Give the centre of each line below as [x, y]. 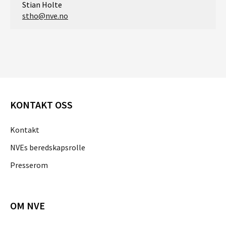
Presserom [29, 165]
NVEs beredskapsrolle [48, 147]
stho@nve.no [45, 15]
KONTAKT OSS [41, 104]
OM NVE [27, 206]
